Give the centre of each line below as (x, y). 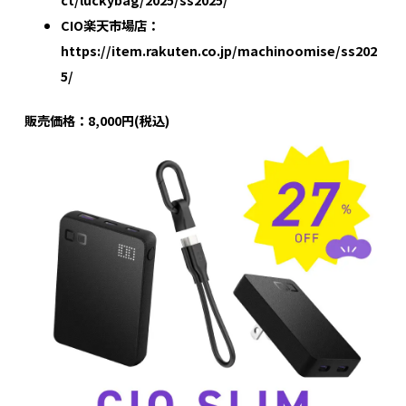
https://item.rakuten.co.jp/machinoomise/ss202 (218, 50)
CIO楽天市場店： (110, 24)
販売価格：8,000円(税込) (97, 121)
